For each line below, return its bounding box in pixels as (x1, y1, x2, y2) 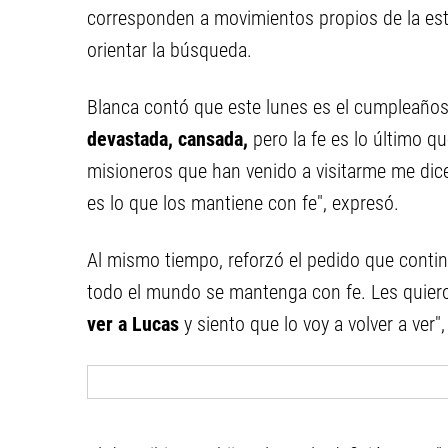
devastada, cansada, (87, 127, 248, 152)
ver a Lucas (87, 312, 184, 337)
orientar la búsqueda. (87, 38, 252, 63)
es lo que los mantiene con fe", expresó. (87, 191, 399, 216)
